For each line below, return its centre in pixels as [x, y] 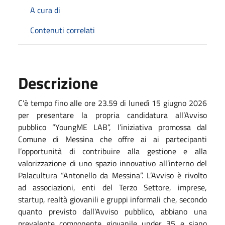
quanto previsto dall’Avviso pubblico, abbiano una [113, 211]
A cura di [45, 10]
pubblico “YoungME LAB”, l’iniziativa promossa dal [113, 127]
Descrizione [58, 83]
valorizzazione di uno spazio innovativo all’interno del [113, 163]
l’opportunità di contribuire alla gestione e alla [113, 151]
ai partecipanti [180, 139]
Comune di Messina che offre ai [86, 139]
